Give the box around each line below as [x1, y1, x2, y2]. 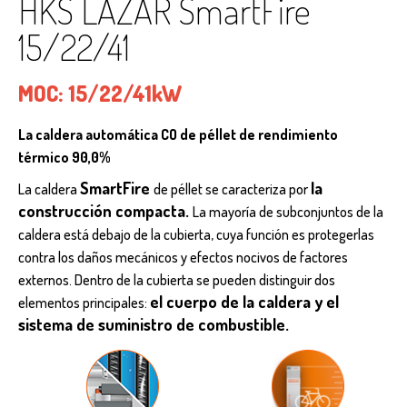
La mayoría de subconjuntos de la [193, 203, 383, 221]
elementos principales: [18, 293, 150, 312]
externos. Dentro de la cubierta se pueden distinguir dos [18, 271, 335, 289]
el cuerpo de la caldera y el [150, 292, 339, 312]
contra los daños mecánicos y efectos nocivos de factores [18, 248, 348, 266]
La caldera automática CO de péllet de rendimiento [18, 125, 338, 144]
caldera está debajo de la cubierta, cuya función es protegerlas [18, 225, 374, 243]
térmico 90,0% [18, 148, 110, 166]
